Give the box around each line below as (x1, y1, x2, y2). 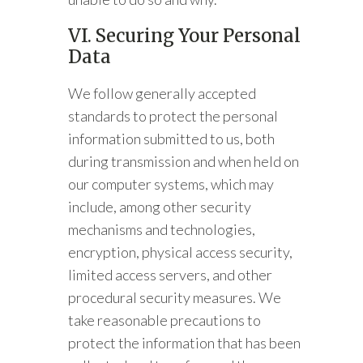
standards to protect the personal (68, 107, 279, 125)
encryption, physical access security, (68, 243, 293, 261)
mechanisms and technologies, (68, 220, 256, 238)
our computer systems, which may (68, 175, 275, 193)
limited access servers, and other (68, 266, 273, 284)
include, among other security (68, 198, 252, 216)
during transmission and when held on (68, 152, 300, 170)
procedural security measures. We (68, 288, 282, 306)
